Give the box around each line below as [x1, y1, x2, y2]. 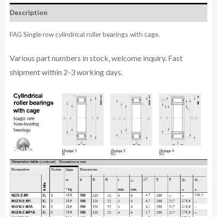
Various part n [10, 53, 56, 63]
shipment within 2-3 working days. [10, 67, 124, 77]
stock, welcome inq [90, 53, 153, 63]
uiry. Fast [153, 53, 183, 63]
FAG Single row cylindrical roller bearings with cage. [10, 30, 160, 39]
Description [10, 8, 47, 16]
